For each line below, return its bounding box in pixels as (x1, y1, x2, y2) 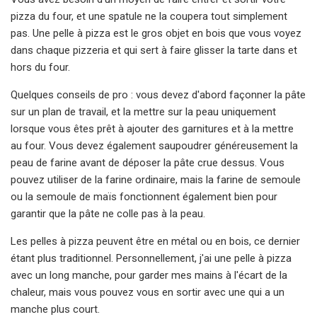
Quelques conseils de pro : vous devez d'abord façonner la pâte (11, 88, 306, 101)
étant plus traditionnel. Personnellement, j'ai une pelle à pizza (11, 251, 292, 265)
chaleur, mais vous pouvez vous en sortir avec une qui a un (11, 285, 284, 299)
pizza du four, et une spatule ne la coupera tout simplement (11, 9, 287, 23)
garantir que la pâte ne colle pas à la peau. (11, 207, 205, 220)
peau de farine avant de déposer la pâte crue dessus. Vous (11, 156, 284, 169)
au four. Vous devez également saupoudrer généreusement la (11, 139, 298, 152)
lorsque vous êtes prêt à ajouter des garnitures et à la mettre (11, 122, 294, 135)
